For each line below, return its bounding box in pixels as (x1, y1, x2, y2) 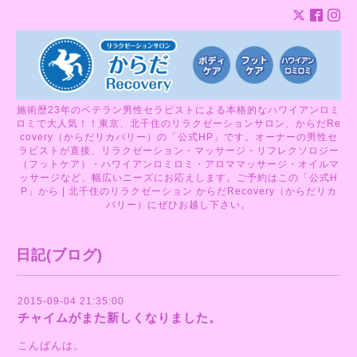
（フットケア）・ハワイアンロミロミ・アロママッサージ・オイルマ (18, 158, 339, 170)
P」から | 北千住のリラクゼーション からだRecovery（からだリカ (20, 185, 337, 197)
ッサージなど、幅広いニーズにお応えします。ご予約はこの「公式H (19, 171, 338, 183)
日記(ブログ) (16, 246, 103, 263)
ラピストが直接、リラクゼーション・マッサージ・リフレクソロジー (18, 144, 339, 156)
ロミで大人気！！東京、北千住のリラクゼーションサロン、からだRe (16, 117, 341, 129)
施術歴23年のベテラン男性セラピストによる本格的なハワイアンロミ (17, 104, 340, 116)
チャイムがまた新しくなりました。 (18, 310, 222, 324)
